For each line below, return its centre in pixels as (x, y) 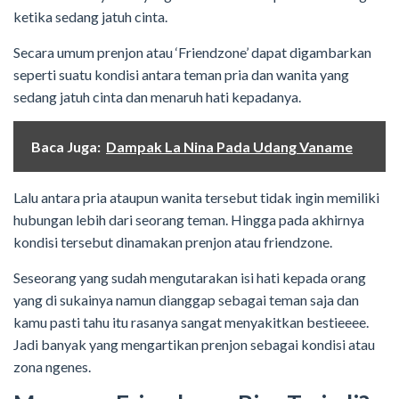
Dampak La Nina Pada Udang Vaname (229, 147)
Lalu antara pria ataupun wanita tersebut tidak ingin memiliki (196, 198)
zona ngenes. (52, 367)
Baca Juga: (66, 147)
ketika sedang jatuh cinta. (90, 17)
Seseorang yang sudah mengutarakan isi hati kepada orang (190, 278)
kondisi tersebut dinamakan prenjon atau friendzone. (173, 242)
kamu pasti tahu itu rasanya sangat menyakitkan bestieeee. (191, 322)
